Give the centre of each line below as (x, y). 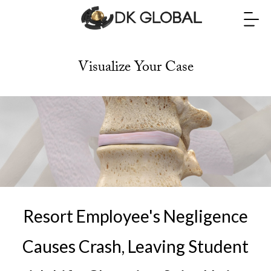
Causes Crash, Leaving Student (135, 246)
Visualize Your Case (135, 69)
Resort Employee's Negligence (135, 216)
